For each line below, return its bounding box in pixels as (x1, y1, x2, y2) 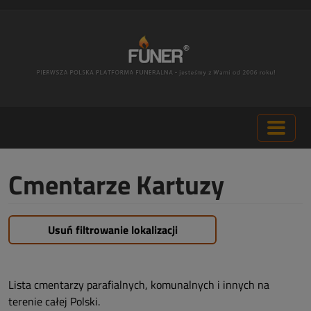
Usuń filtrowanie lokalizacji (47, 221, 178, 238)
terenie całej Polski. (8, 293, 100, 310)
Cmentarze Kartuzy (8, 165, 224, 205)
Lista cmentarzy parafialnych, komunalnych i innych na (8, 276, 269, 293)
